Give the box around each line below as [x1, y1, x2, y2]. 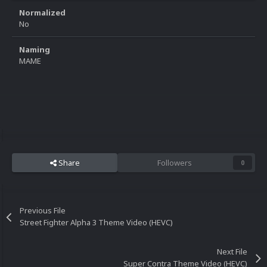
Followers [157, 157, 192, 169]
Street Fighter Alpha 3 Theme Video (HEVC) [20, 217, 173, 228]
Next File [216, 246, 247, 257]
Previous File [20, 205, 66, 216]
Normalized [19, 7, 66, 18]
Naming [19, 44, 50, 55]
